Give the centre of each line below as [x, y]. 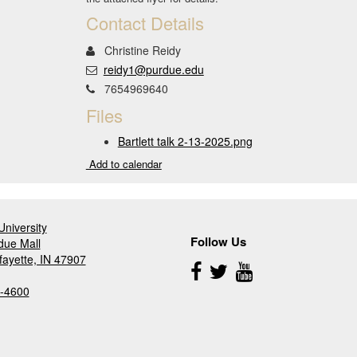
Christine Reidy [141, 50]
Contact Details [145, 23]
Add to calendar [124, 164]
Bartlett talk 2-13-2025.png [185, 141]
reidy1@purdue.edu [153, 69]
